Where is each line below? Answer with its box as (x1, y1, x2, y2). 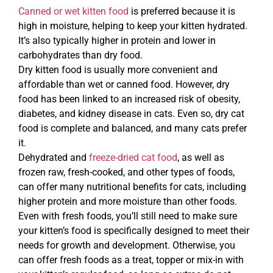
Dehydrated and (18, 151, 89, 163)
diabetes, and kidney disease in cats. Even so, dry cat (18, 107, 244, 119)
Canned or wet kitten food (18, 5, 129, 17)
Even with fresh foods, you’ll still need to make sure (18, 210, 237, 222)
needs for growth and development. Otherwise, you (18, 239, 235, 251)
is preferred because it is (129, 5, 235, 17)
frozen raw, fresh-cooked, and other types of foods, (18, 166, 235, 178)
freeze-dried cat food (89, 151, 177, 163)
